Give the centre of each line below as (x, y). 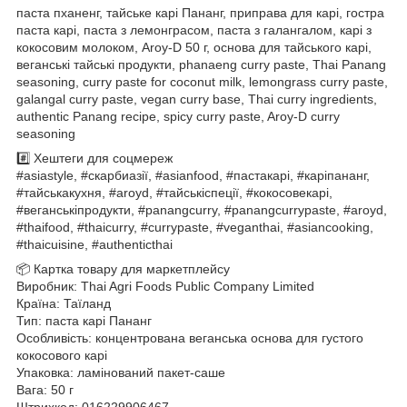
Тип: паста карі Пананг (84, 320)
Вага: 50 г (45, 389)
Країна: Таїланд (64, 303)
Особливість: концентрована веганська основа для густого (190, 338)
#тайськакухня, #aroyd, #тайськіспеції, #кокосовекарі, (174, 192)
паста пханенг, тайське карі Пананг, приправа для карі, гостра (200, 12)
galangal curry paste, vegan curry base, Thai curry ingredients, (197, 99)
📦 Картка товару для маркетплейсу (123, 268)
